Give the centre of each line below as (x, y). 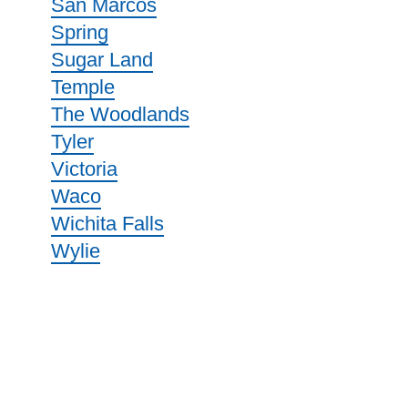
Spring (80, 32)
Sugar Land (102, 60)
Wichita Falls (107, 224)
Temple (83, 87)
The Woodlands (120, 114)
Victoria (84, 169)
